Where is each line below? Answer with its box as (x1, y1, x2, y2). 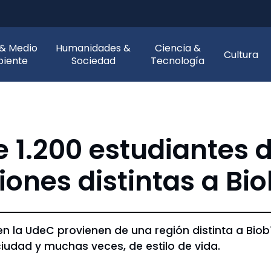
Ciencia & (154, 41, 201, 55)
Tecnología (151, 54, 205, 68)
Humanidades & (56, 41, 131, 55)
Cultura (224, 47, 258, 62)
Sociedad (71, 54, 116, 68)
